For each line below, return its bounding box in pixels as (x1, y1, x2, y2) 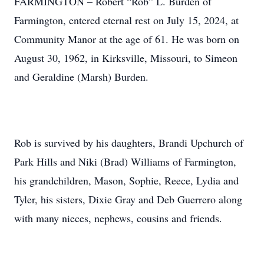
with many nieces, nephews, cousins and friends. (14, 211, 222, 225)
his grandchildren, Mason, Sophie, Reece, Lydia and (14, 173, 239, 187)
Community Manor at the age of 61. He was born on (14, 32, 239, 46)
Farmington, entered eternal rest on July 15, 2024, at (14, 13, 239, 27)
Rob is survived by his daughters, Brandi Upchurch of (14, 136, 243, 150)
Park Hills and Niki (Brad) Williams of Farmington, (14, 154, 236, 169)
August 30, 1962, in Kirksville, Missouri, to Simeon (14, 51, 237, 65)
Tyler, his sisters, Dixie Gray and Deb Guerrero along (14, 192, 242, 206)
